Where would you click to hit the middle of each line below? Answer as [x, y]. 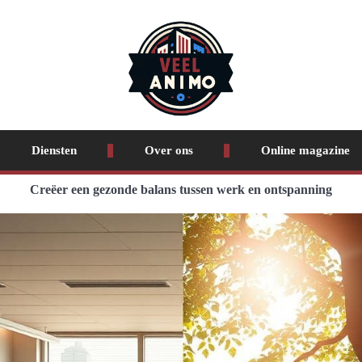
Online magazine [305, 150]
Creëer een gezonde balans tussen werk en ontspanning [181, 189]
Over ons [168, 150]
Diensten [54, 150]
